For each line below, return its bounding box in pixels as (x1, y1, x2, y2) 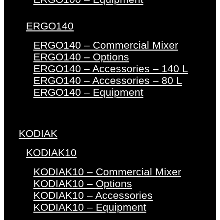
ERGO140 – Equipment (33, 86, 143, 98)
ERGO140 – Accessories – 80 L (33, 75, 182, 86)
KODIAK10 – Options (33, 178, 132, 190)
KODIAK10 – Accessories (33, 190, 153, 201)
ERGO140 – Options (33, 51, 129, 63)
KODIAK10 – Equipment (33, 201, 146, 213)
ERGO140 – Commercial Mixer (33, 39, 178, 51)
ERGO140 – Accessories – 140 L (33, 63, 188, 75)
